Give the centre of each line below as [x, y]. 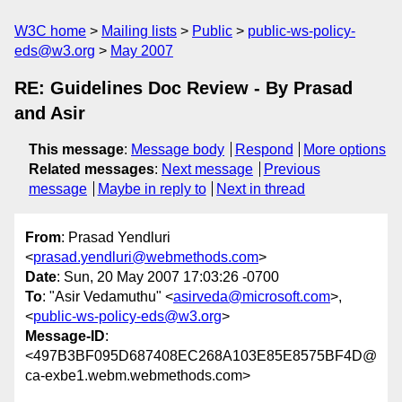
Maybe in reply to [152, 189]
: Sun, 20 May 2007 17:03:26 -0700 [168, 277]
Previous [292, 169]
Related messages [92, 169]
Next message [207, 169]
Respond [264, 149]
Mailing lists [139, 31]
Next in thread [261, 189]
